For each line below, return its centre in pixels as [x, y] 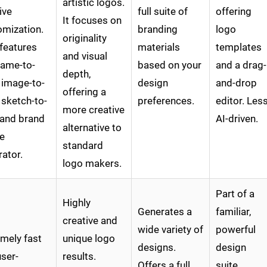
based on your [170, 65]
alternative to [92, 128]
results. [79, 257]
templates [239, 47]
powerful [236, 230]
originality [85, 38]
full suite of [163, 12]
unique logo [89, 239]
